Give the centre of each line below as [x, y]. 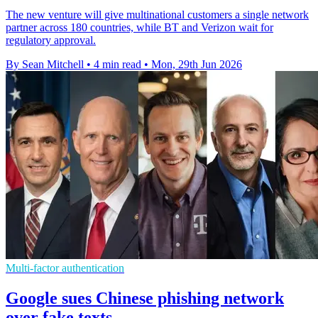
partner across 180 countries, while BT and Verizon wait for [139, 27]
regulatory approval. [51, 40]
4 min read [117, 64]
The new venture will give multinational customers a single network [157, 14]
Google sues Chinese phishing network [145, 298]
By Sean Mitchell [45, 64]
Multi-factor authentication [65, 268]
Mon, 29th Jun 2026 [197, 64]
